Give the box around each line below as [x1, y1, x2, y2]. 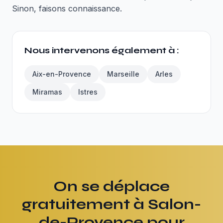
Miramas [32, 88, 62, 96]
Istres [78, 88, 98, 96]
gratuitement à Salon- [22, 195, 201, 213]
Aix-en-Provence [32, 70, 91, 78]
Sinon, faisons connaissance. [12, 3, 122, 13]
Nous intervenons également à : [24, 45, 179, 56]
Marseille [107, 70, 139, 78]
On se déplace [53, 177, 170, 195]
